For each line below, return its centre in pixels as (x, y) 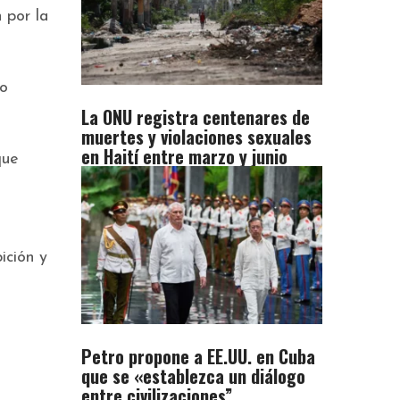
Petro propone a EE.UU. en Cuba (198, 357)
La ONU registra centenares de (196, 117)
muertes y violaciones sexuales (196, 137)
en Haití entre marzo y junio (184, 157)
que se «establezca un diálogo (193, 376)
